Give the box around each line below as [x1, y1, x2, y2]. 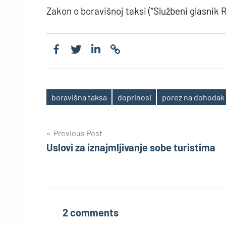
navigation [46, 146, 112, 164]
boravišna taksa [51, 92, 107, 102]
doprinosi [117, 92, 151, 102]
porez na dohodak [161, 92, 224, 102]
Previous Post [53, 128, 102, 138]
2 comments [63, 206, 119, 219]
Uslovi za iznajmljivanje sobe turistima [46, 141, 215, 154]
